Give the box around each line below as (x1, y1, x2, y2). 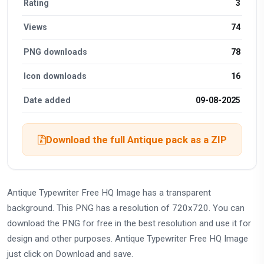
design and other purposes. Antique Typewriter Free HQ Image (7, 233, 248, 244)
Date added (24, 95, 71, 105)
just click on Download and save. (7, 248, 133, 259)
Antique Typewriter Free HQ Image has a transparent (7, 187, 211, 198)
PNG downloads (24, 47, 88, 57)
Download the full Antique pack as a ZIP (45, 133, 227, 146)
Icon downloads (24, 71, 87, 81)
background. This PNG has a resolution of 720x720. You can (7, 202, 245, 213)
